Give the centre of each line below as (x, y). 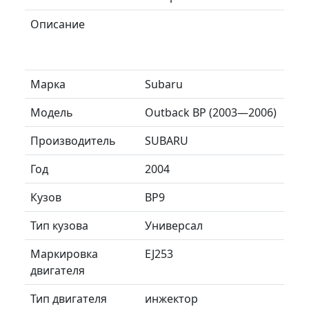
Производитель (73, 140)
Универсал (174, 225)
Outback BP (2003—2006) (211, 112)
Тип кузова (59, 225)
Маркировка (64, 253)
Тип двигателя (69, 298)
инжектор (171, 298)
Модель (52, 112)
